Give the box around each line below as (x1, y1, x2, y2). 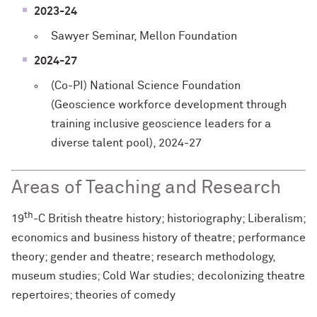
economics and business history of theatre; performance (11, 232, 306, 244)
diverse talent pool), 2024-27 (51, 137, 202, 149)
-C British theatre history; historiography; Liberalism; (33, 213, 306, 225)
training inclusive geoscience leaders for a (51, 117, 271, 129)
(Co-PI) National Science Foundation (51, 79, 241, 91)
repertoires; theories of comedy (11, 289, 175, 301)
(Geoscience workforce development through (51, 98, 287, 110)
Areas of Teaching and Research (11, 178, 281, 197)
